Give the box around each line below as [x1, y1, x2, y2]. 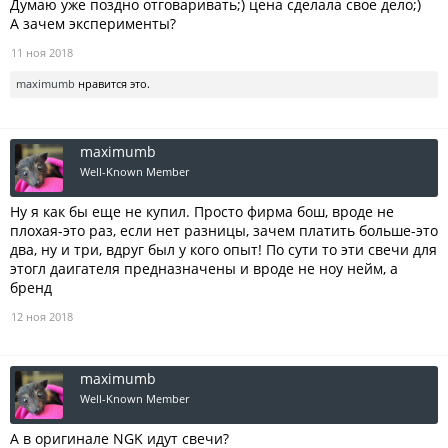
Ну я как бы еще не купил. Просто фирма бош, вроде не [10, 202, 394, 221]
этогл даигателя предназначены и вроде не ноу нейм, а [10, 259, 398, 278]
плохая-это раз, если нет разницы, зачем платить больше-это [10, 221, 438, 240]
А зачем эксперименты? [10, 14, 176, 33]
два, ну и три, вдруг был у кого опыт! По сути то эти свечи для [10, 240, 437, 259]
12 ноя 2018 [11, 309, 73, 324]
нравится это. [75, 76, 150, 91]
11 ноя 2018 [11, 45, 73, 60]
